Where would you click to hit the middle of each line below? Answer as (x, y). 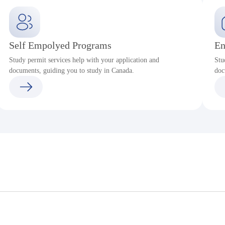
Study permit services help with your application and (84, 60)
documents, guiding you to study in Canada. (71, 71)
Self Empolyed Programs (60, 45)
